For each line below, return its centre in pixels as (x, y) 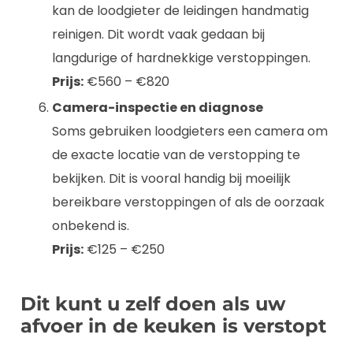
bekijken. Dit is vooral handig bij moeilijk (171, 178)
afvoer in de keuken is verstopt (173, 326)
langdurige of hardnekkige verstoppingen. (181, 58)
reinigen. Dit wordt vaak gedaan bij (158, 34)
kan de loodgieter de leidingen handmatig (180, 11)
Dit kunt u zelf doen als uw (153, 304)
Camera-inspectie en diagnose (158, 108)
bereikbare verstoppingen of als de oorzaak (188, 202)
